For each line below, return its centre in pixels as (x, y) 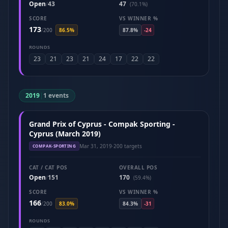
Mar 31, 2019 (96, 146)
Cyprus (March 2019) (65, 134)
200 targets (128, 146)
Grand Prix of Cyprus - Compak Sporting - (102, 124)
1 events (56, 95)
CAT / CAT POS (48, 167)
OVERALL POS (138, 167)
